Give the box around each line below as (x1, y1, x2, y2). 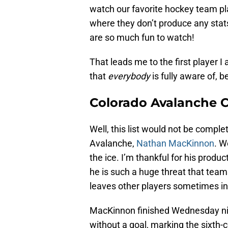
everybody (108, 71, 150, 82)
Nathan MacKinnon (136, 138, 214, 149)
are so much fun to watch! (90, 32, 194, 43)
